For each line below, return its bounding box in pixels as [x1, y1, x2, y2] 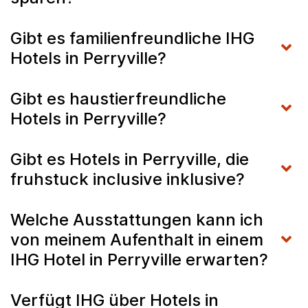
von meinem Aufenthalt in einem [10, 229, 263, 250]
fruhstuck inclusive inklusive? [10, 168, 245, 189]
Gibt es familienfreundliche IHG [10, 27, 254, 48]
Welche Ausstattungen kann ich [10, 209, 263, 230]
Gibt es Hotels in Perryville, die [10, 148, 249, 169]
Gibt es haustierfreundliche [10, 88, 226, 109]
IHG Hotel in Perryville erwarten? [10, 249, 268, 269]
